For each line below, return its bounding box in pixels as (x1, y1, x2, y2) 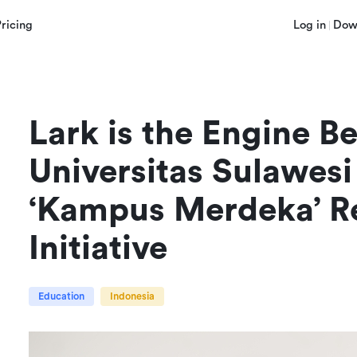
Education (37, 291, 84, 302)
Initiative (28, 229, 167, 268)
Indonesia (109, 291, 155, 302)
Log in (293, 18, 326, 32)
